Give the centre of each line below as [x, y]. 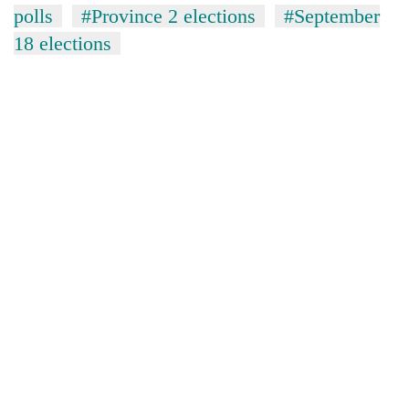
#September [332, 16]
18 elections [63, 43]
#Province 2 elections [168, 16]
